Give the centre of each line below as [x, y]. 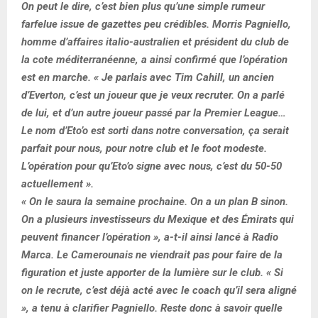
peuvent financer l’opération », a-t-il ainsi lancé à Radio [150, 237]
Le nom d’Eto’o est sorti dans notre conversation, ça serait [155, 130]
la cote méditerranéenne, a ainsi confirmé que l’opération [154, 59]
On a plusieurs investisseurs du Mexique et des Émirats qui [158, 219]
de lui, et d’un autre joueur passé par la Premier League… [154, 113]
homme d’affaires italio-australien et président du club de [155, 42]
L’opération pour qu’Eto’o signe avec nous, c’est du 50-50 [152, 166]
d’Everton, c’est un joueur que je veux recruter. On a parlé [153, 95]
